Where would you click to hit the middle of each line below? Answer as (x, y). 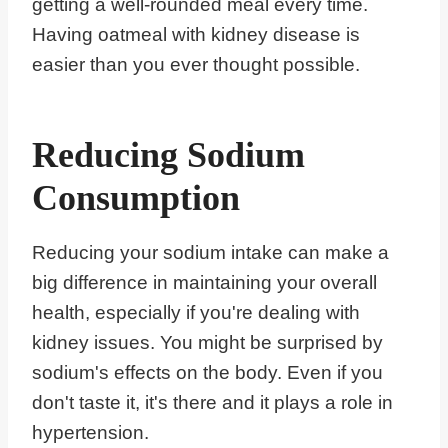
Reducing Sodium (168, 155)
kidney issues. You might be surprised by (207, 343)
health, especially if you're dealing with (196, 313)
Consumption (136, 198)
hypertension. (90, 433)
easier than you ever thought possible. (198, 65)
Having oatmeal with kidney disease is (196, 35)
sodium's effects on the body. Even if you (207, 373)
